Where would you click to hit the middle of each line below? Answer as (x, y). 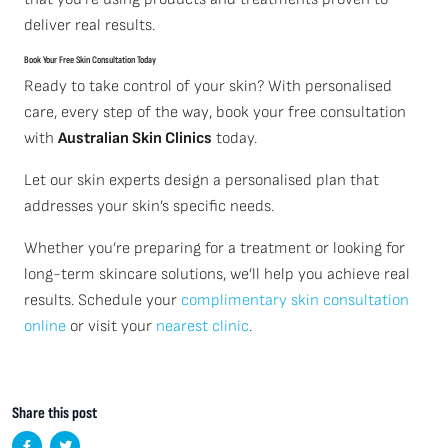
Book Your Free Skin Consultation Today (90, 60)
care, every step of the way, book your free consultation (215, 112)
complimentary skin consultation (295, 300)
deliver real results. (89, 25)
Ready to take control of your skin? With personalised (208, 86)
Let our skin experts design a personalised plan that (201, 180)
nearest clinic (202, 326)
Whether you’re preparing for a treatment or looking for (214, 248)
